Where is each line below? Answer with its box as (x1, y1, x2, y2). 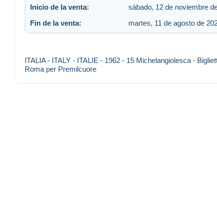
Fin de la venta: (30, 18, 81, 27)
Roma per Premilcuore (25, 65, 96, 74)
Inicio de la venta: (30, 2, 89, 11)
